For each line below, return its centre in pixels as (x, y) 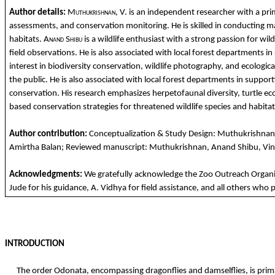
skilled (201, 26)
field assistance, (170, 188)
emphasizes (129, 93)
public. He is (45, 80)
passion (230, 39)
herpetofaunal (178, 93)
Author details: (37, 12)
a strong (199, 39)
